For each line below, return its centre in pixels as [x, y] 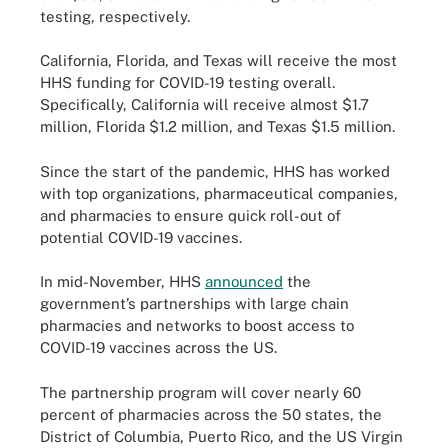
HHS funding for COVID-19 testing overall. [187, 82]
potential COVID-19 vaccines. [141, 237]
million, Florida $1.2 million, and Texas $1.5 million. [219, 126]
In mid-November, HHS [122, 281]
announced [244, 281]
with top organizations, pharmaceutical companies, [219, 193]
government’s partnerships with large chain [194, 303]
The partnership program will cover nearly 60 [200, 392]
